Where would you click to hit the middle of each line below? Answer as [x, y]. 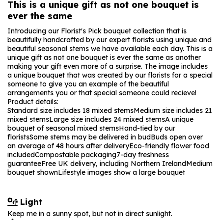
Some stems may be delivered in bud [90, 137]
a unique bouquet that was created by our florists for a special [110, 75]
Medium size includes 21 [173, 110]
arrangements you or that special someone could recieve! [102, 93]
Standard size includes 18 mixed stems [70, 110]
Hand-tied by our [147, 128]
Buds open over [177, 137]
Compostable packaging [76, 155]
